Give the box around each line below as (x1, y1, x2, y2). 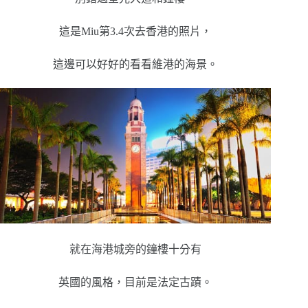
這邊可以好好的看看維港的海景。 (53, 58, 219, 70)
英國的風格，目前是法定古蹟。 (58, 276, 213, 288)
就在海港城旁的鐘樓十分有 (69, 243, 202, 255)
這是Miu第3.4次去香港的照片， (59, 25, 212, 37)
